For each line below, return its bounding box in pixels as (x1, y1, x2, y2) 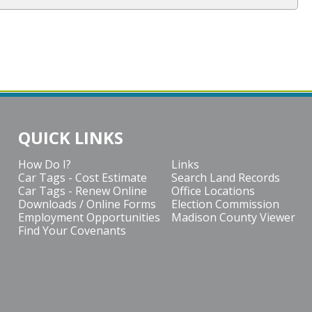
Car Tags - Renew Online (18, 183, 147, 198)
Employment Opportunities (18, 210, 160, 225)
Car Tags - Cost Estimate (18, 170, 147, 185)
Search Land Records (171, 170, 280, 185)
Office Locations (171, 183, 255, 198)
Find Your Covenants (18, 223, 126, 238)
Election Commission (171, 196, 279, 212)
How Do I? (18, 157, 71, 172)
